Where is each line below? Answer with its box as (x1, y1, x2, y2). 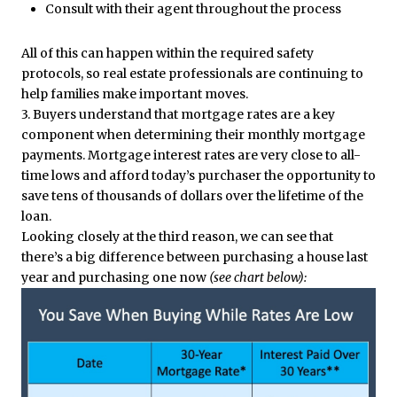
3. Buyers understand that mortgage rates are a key (21, 106, 335, 123)
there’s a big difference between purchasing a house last (21, 249, 368, 266)
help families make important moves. (21, 86, 248, 103)
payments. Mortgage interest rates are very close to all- (21, 147, 361, 164)
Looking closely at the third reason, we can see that (21, 229, 333, 245)
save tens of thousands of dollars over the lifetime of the (21, 188, 363, 205)
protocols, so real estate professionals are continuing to (21, 66, 363, 82)
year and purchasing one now (21, 269, 209, 286)
